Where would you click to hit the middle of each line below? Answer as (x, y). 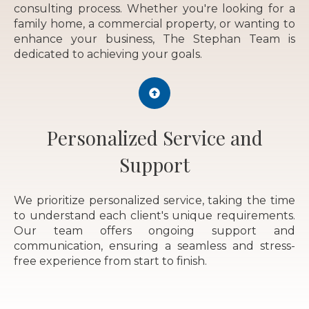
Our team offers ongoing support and (154, 231)
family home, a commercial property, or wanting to (154, 23)
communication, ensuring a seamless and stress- (154, 246)
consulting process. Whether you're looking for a (154, 8)
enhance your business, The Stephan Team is (154, 39)
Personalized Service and (154, 137)
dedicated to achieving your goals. (108, 54)
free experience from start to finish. (110, 261)
